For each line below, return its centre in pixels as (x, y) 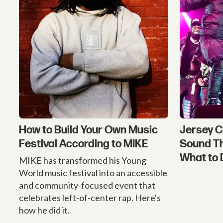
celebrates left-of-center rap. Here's (90, 198)
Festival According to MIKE (84, 144)
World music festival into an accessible (93, 173)
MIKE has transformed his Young (83, 161)
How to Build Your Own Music (89, 130)
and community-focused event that (87, 185)
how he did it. (45, 210)
